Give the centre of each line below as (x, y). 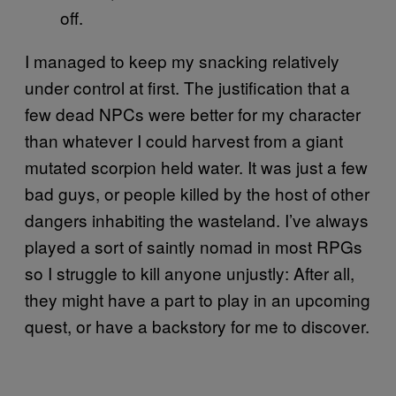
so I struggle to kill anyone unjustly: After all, (190, 273)
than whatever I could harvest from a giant (184, 140)
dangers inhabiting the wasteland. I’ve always (197, 220)
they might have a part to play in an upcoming (198, 299)
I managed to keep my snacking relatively (182, 61)
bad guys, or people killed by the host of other (197, 193)
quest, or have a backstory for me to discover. (197, 326)
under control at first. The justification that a (187, 87)
